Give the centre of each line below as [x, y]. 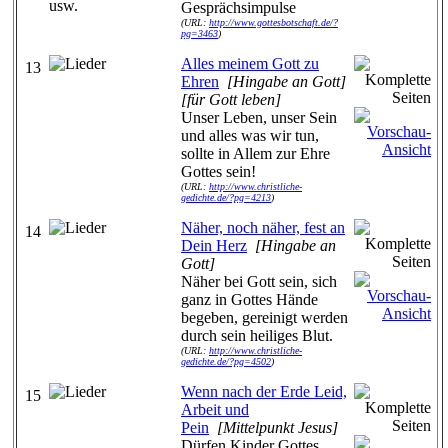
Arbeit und [215, 409]
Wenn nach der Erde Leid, [264, 391]
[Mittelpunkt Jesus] [277, 427]
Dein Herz [214, 245]
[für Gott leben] [231, 99]
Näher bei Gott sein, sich [259, 281]
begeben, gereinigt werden [264, 317]
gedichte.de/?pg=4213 [226, 197]
